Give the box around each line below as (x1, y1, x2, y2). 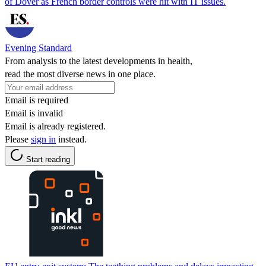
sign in (31, 134, 56, 144)
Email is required (5, 94, 68, 105)
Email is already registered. (5, 121, 106, 131)
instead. (56, 134, 87, 144)
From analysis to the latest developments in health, (5, 55, 192, 66)
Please (5, 134, 31, 144)
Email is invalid (5, 107, 63, 118)
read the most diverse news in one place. (5, 68, 156, 79)
